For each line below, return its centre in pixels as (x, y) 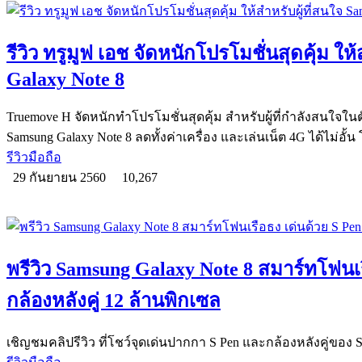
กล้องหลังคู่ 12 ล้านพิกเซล (114, 300)
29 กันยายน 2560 (61, 177)
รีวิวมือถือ (34, 157)
